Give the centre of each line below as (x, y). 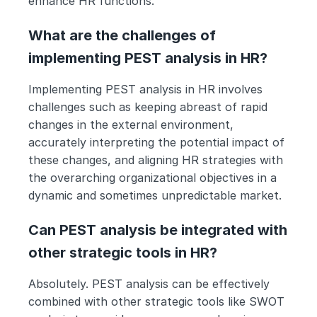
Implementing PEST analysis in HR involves (145, 89)
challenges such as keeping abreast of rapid (148, 107)
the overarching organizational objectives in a (152, 178)
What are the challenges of (122, 35)
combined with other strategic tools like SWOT (156, 301)
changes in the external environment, (131, 125)
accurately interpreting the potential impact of (156, 142)
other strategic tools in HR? (123, 253)
